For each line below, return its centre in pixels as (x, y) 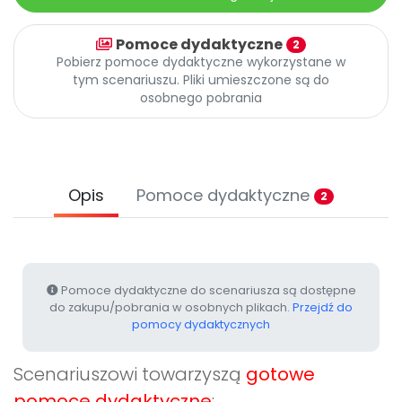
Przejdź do (323, 308)
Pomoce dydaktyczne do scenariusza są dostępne (207, 291)
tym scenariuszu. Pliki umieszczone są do (201, 80)
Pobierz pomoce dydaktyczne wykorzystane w (201, 62)
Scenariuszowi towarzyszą (130, 375)
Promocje (95, 28)
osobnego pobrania (201, 98)
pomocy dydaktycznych (201, 325)
